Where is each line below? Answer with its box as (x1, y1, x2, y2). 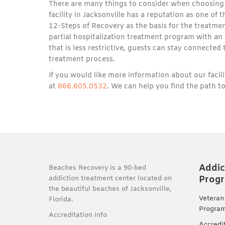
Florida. (49, 195, 73, 204)
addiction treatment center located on (49, 174, 172, 183)
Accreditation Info (49, 210, 109, 219)
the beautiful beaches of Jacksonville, (49, 184, 171, 193)
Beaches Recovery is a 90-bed (49, 163, 146, 172)
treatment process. (49, 54, 115, 64)
